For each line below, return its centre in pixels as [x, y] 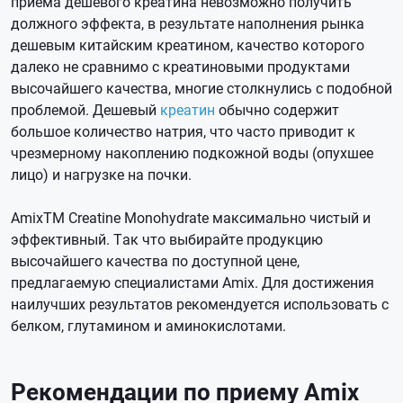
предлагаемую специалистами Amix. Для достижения [193, 282]
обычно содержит [277, 109]
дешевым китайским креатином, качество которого [188, 45]
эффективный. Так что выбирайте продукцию [167, 239]
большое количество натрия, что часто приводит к [183, 131]
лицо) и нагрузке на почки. [101, 174]
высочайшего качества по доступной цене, [155, 260]
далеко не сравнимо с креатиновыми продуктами [180, 66]
